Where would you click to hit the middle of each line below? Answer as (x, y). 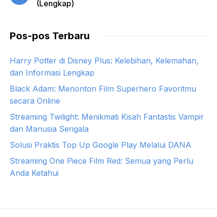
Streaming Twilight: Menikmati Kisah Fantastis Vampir (107, 116)
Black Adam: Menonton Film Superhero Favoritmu (103, 88)
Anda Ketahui (34, 173)
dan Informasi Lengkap (52, 72)
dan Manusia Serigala (49, 129)
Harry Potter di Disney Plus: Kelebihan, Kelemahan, (104, 60)
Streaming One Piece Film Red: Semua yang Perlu (101, 161)
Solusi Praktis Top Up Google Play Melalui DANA (101, 145)
